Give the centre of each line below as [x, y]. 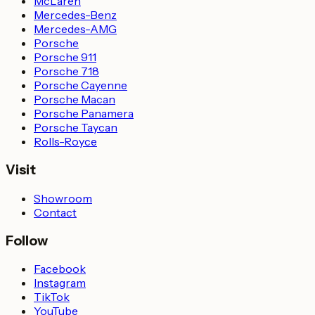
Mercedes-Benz [75, 15]
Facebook [60, 269]
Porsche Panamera [84, 114]
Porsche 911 [65, 57]
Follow [27, 240]
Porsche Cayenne [81, 85]
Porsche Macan [75, 99]
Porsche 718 [66, 71]
